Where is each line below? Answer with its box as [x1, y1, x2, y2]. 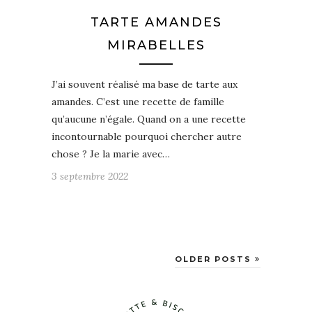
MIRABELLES [107, 38, 205, 54]
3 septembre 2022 [52, 170, 128, 183]
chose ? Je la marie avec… [52, 148, 170, 161]
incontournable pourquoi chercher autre [52, 130, 242, 143]
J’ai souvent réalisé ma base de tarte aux [52, 78, 237, 91]
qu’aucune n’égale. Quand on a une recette [52, 113, 246, 126]
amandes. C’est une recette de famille [52, 95, 224, 109]
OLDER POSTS [175, 254, 255, 265]
